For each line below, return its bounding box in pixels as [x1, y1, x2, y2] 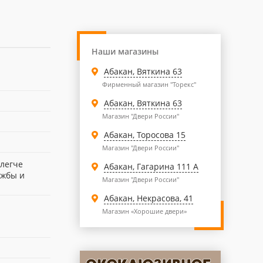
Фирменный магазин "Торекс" [102, 80, 196, 89]
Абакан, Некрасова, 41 [103, 193, 193, 204]
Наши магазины [92, 46, 159, 57]
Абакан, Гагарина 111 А [103, 161, 198, 172]
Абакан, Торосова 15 [103, 129, 186, 140]
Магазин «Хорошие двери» [102, 207, 187, 215]
